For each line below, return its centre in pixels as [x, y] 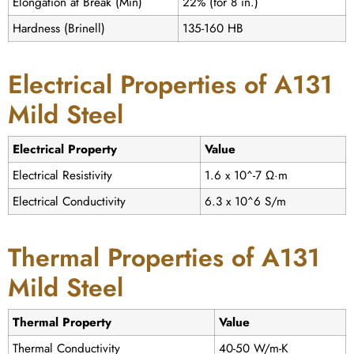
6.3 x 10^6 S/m [245, 202]
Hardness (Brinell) [59, 29]
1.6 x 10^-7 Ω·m [246, 176]
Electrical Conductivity [69, 202]
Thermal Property [62, 323]
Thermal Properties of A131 [164, 258]
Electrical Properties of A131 [170, 85]
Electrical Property [65, 150]
